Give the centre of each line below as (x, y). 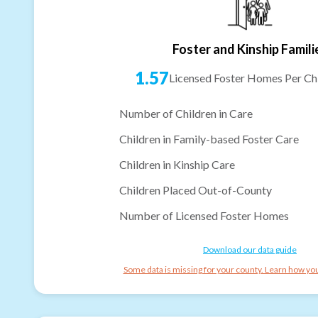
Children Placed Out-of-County (196, 190)
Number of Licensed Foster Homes (204, 215)
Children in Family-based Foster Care (209, 138)
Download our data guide (250, 249)
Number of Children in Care (186, 113)
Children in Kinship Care (177, 164)
